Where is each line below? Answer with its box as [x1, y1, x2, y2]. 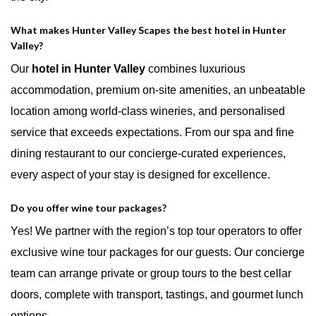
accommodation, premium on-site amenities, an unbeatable [11, 83, 305, 96]
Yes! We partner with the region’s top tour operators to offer [11, 224, 302, 237]
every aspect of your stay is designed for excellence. [11, 168, 270, 181]
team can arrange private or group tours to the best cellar [11, 267, 291, 279]
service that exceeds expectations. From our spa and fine [11, 126, 294, 138]
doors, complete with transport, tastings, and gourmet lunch [11, 288, 303, 300]
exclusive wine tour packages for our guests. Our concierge [11, 245, 305, 258]
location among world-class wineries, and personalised [11, 104, 285, 117]
